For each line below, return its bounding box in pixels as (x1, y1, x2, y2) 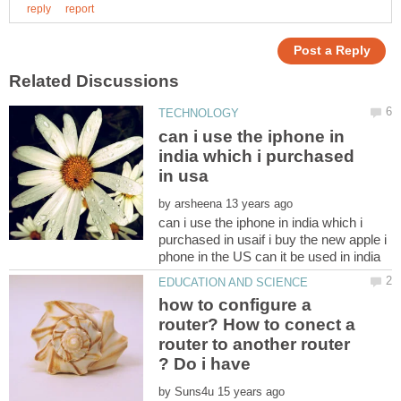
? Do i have (158, 354, 252, 374)
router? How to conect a (158, 315, 356, 335)
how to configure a (158, 295, 312, 315)
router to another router (158, 335, 351, 354)
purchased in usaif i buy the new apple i (158, 231, 388, 247)
